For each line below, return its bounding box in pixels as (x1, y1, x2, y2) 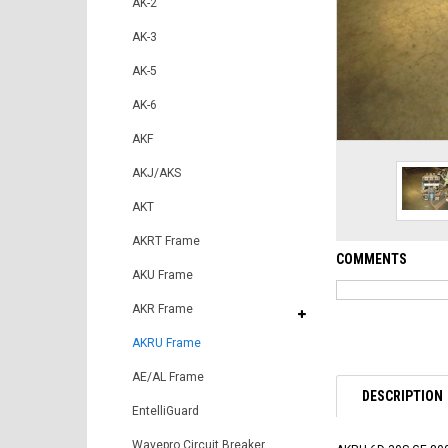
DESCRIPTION (362, 387, 443, 404)
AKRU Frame (132, 336, 201, 350)
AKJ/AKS (132, 166, 181, 180)
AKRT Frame (132, 234, 200, 248)
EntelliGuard (132, 404, 199, 418)
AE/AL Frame (132, 370, 204, 384)
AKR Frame (132, 302, 193, 316)
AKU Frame (132, 268, 193, 282)
